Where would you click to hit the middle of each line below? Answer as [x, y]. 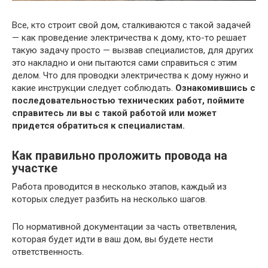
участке [35, 169]
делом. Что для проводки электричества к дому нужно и [130, 75]
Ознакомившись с [215, 88]
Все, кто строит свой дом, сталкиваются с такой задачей [131, 25]
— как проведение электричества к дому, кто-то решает [129, 37]
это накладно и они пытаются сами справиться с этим [124, 63]
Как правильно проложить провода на [120, 156]
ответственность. [48, 252]
